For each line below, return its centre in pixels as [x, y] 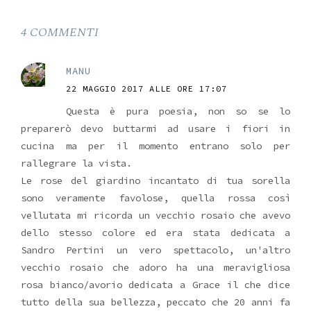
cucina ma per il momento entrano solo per [155, 145]
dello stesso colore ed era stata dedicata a [155, 232]
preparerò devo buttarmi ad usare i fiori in [155, 128]
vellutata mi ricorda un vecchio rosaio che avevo [155, 215]
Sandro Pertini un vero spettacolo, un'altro [155, 250]
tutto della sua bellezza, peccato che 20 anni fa [155, 302]
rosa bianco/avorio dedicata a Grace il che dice [155, 284]
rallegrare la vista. [76, 163]
